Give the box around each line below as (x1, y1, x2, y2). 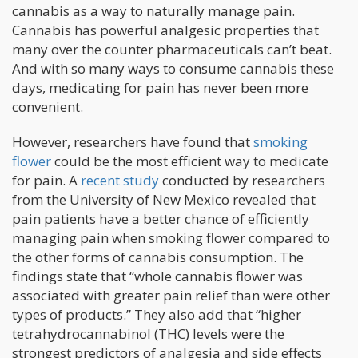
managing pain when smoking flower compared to (12, 228, 330, 247)
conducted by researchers (159, 170, 325, 189)
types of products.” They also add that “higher (12, 304, 301, 324)
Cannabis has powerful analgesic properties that (12, 20, 319, 39)
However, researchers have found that (12, 132, 253, 151)
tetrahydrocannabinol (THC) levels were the (12, 324, 284, 343)
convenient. (12, 97, 83, 116)
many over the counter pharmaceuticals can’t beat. (12, 39, 332, 58)
